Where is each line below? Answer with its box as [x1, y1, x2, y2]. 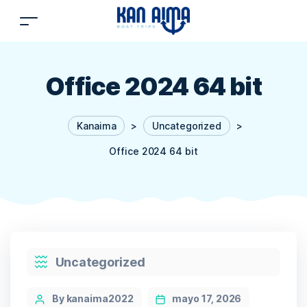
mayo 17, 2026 [172, 292, 242, 304]
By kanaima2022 [51, 292, 134, 304]
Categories [26, 248, 80, 262]
